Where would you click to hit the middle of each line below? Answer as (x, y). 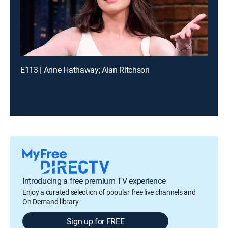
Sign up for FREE (95, 221)
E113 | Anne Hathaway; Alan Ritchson (85, 70)
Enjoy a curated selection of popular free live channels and (109, 192)
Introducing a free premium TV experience (94, 181)
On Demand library (51, 201)
